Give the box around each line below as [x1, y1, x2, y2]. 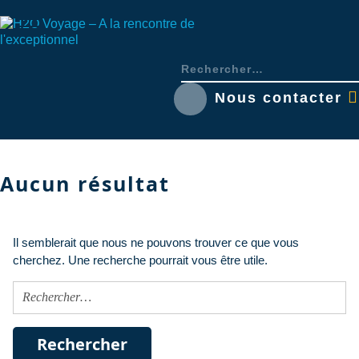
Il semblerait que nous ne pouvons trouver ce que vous [13, 235, 299, 249]
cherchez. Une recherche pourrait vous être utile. [13, 252, 268, 267]
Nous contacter [215, 89, 348, 106]
